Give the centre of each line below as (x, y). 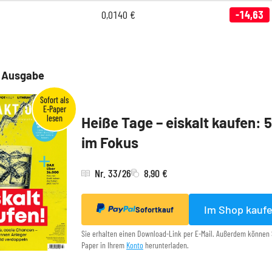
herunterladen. (166, 245)
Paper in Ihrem (104, 245)
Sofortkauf (155, 210)
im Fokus (110, 143)
